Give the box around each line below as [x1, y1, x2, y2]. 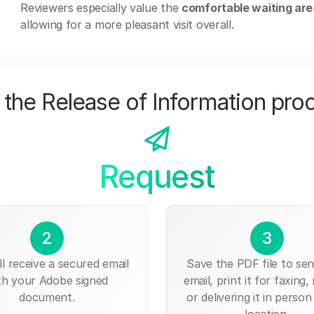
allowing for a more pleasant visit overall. [20, 18, 234, 32]
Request [99, 158, 215, 196]
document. [19, 289, 75, 304]
